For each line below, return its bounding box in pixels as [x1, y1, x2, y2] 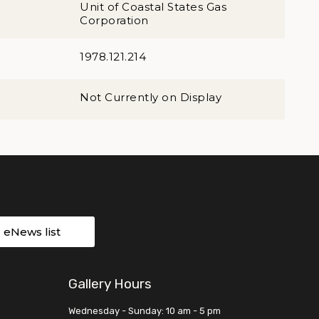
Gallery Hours [68, 276, 152, 292]
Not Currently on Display [80, 90, 221, 104]
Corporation [80, 14, 149, 27]
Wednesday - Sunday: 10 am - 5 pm [68, 305, 221, 316]
